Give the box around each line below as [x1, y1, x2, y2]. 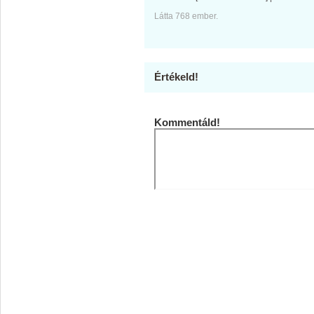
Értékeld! [154, 71, 198, 83]
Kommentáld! [154, 116, 220, 128]
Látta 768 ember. [154, 11, 218, 21]
